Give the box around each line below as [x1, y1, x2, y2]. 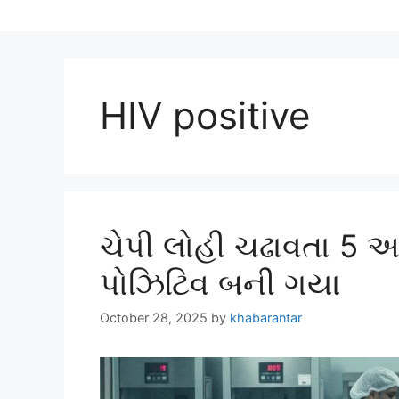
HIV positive [100, 92, 310, 138]
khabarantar [230, 310, 302, 326]
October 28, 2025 [100, 310, 208, 326]
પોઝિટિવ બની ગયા [100, 264, 341, 302]
